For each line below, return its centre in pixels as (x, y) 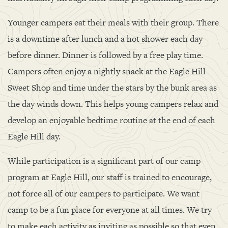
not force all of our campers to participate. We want (104, 193)
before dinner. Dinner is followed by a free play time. (105, 55)
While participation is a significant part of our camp (104, 161)
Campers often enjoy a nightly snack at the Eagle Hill (107, 71)
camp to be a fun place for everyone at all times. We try (110, 210)
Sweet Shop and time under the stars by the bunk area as (112, 88)
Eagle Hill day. (34, 136)
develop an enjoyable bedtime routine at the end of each (111, 120)
